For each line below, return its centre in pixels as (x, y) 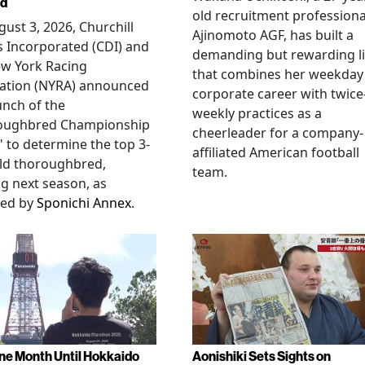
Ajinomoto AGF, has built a (273, 35)
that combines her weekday (278, 75)
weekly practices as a (257, 114)
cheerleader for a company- (278, 133)
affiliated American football (276, 153)
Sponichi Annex (84, 203)
